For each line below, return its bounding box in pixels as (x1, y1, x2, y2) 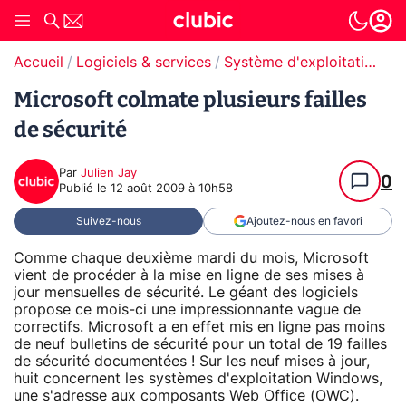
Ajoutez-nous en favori (246, 216, 362, 227)
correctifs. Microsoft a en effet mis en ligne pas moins (14, 319, 385, 334)
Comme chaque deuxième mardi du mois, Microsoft (14, 250, 369, 266)
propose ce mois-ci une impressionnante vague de (14, 302, 361, 317)
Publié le (59, 183, 111, 195)
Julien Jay (81, 168, 137, 179)
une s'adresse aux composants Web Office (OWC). (14, 388, 359, 403)
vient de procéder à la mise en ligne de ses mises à (14, 267, 364, 283)
